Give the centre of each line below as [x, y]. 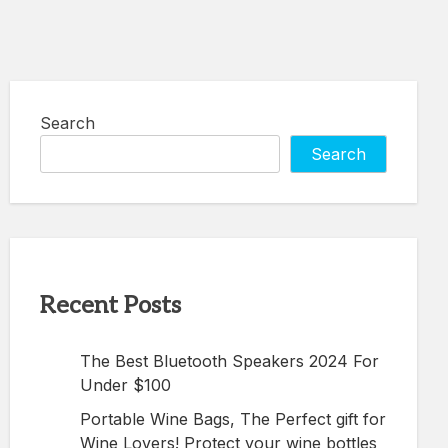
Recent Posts [110, 305]
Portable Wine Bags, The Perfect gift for [233, 418]
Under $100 [125, 384]
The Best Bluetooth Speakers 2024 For [229, 360]
